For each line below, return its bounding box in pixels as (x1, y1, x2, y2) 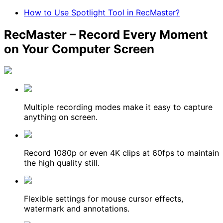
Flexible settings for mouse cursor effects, (24, 193, 183, 204)
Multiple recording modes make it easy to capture (24, 102, 213, 112)
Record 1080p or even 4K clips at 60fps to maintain (24, 147, 219, 158)
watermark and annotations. (24, 203, 129, 214)
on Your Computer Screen (4, 41, 154, 56)
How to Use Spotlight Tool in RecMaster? (24, 7, 180, 17)
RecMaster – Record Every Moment (4, 27, 208, 42)
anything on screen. (24, 111, 98, 122)
